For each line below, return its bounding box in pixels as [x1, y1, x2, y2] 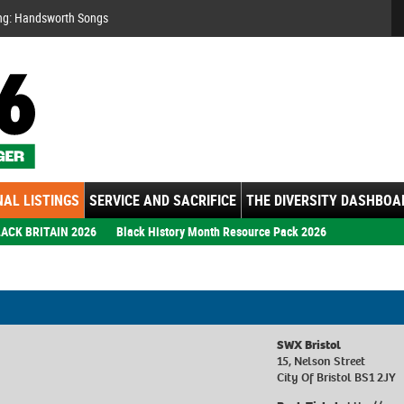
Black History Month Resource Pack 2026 [116, 222, 326, 240]
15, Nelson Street [277, 352, 366, 370]
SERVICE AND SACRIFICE [89, 189, 236, 210]
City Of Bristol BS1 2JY [277, 368, 397, 386]
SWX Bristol [277, 335, 342, 353]
